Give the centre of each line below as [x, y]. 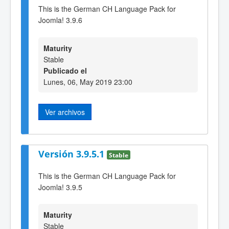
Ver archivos [65, 112]
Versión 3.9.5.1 [73, 154]
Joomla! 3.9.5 [60, 187]
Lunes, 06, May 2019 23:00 [88, 82]
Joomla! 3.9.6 [60, 20]
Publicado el [65, 70]
